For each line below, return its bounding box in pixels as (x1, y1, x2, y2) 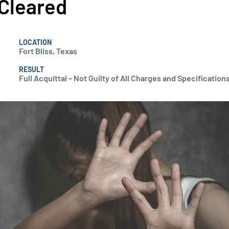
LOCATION (18, 38, 52, 47)
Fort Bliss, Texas (18, 46, 77, 56)
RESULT (18, 65, 44, 74)
